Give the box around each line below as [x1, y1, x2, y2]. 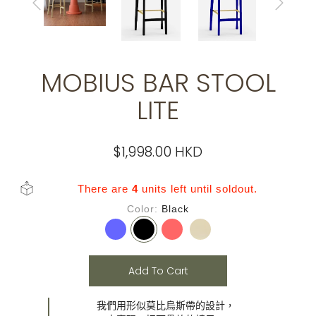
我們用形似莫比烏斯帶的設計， [97, 300, 235, 311]
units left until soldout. [138, 183, 257, 195]
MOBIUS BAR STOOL [40, 65, 276, 101]
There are [78, 183, 132, 195]
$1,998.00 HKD [114, 142, 202, 162]
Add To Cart [128, 264, 188, 278]
